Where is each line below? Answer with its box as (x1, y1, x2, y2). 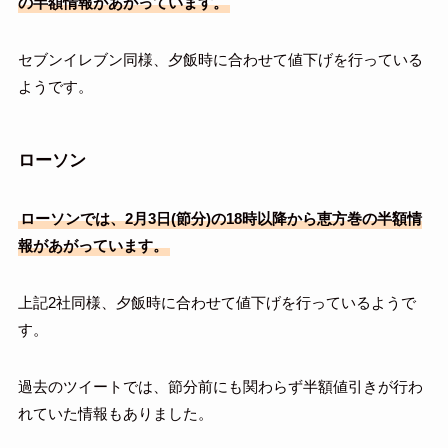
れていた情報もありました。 (17, 405, 213, 423)
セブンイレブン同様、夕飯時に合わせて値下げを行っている (17, 50, 423, 68)
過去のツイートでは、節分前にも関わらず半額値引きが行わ (17, 378, 423, 396)
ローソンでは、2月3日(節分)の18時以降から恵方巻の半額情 (19, 210, 422, 228)
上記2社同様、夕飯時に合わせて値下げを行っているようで (17, 294, 416, 312)
